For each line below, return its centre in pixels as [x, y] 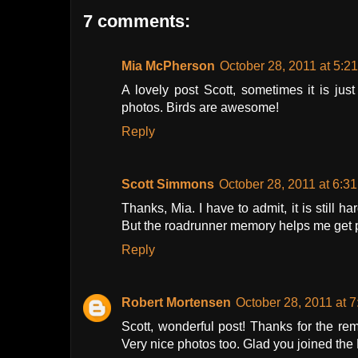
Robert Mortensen [176, 303]
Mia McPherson [168, 66]
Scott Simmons [168, 185]
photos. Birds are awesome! [200, 108]
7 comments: [137, 22]
